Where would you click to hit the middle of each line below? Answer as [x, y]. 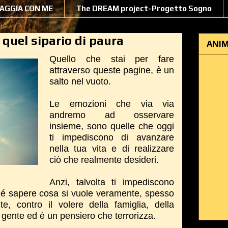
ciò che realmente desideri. [104, 160]
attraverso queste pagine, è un [112, 70]
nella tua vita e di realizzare [112, 149]
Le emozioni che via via [112, 104]
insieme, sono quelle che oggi [112, 126]
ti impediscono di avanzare [112, 137]
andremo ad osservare [112, 115]
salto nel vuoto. [80, 81]
